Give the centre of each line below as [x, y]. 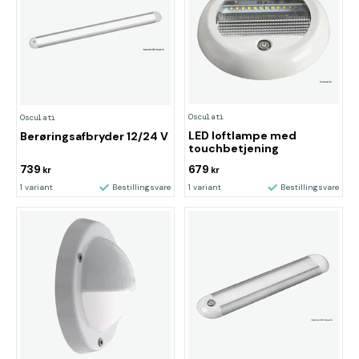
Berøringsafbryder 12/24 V [94, 136]
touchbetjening [234, 149]
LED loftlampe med [242, 136]
